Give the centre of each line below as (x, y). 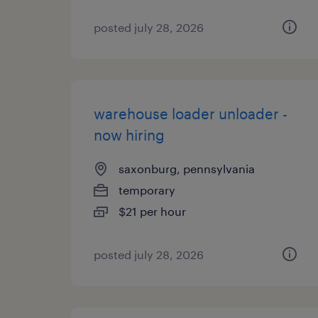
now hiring (129, 135)
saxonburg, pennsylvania (187, 169)
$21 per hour (152, 211)
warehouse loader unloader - (191, 114)
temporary (147, 190)
